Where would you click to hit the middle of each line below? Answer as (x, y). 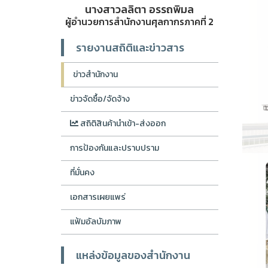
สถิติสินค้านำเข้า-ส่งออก (122, 123)
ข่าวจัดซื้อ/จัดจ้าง (100, 99)
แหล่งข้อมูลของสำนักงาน (133, 255)
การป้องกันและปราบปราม (115, 148)
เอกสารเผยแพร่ (98, 197)
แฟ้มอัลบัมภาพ (96, 221)
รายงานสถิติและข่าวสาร (130, 47)
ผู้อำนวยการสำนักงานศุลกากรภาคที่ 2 (140, 22)
